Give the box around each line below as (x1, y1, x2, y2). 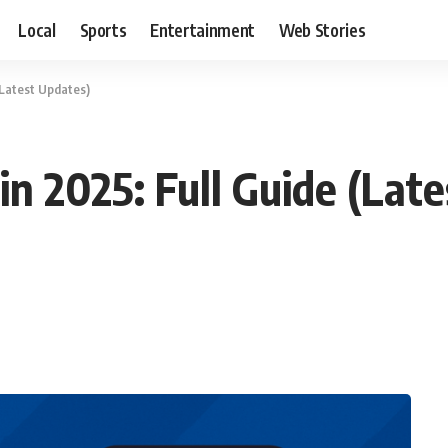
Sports (79, 18, 127, 41)
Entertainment (150, 18, 256, 41)
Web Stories (279, 18, 366, 41)
